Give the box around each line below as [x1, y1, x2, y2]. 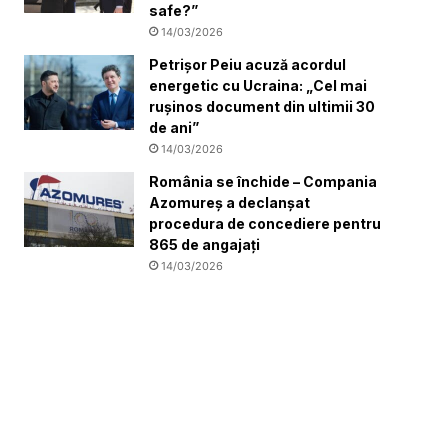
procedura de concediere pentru [149, 214, 382, 232]
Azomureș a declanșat [149, 193, 311, 211]
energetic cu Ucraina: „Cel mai [149, 76, 368, 94]
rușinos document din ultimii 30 [149, 97, 376, 115]
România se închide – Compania [149, 172, 378, 190]
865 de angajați [149, 235, 261, 253]
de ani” [149, 118, 200, 136]
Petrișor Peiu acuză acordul [149, 55, 347, 73]
